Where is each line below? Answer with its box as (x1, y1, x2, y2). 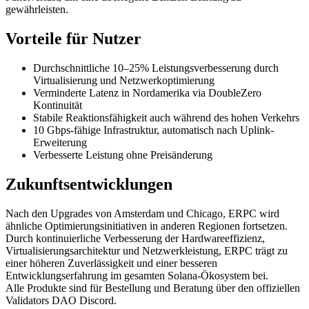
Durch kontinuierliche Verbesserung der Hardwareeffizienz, (6, 232, 265, 244)
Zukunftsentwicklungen (6, 175, 172, 193)
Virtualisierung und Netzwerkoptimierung (33, 74, 215, 86)
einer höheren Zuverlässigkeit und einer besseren (6, 257, 217, 269)
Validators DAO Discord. (6, 294, 117, 306)
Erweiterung (33, 136, 87, 148)
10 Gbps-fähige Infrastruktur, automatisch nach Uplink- (33, 123, 274, 136)
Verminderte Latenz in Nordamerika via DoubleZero (33, 86, 261, 99)
